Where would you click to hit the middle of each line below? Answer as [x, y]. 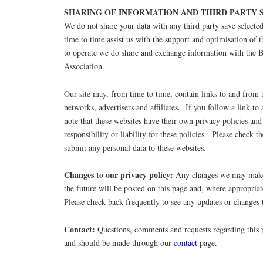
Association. [85, 66]
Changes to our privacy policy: [120, 175]
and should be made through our [119, 243]
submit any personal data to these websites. [135, 147]
